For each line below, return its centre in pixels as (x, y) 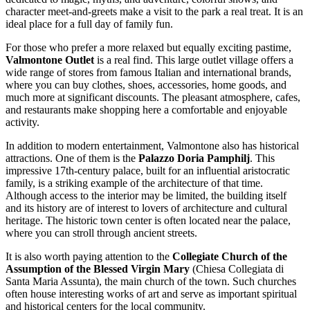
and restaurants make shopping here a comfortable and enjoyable (146, 109)
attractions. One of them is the (72, 158)
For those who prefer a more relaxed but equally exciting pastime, (148, 47)
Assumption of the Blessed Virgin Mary (98, 268)
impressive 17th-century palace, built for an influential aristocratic (148, 170)
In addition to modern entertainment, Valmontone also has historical (152, 145)
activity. (22, 122)
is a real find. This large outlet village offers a (194, 60)
